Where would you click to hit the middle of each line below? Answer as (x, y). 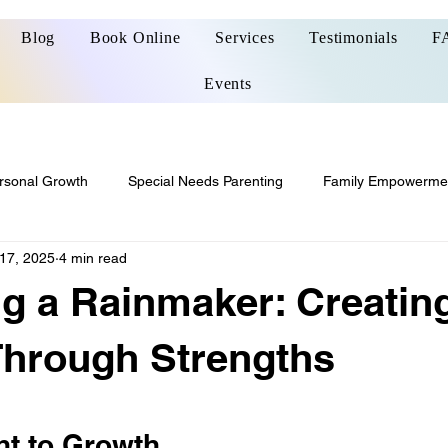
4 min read (93, 257)
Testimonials (353, 37)
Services (245, 37)
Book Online (135, 37)
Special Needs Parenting (205, 180)
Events (228, 83)
